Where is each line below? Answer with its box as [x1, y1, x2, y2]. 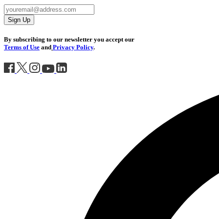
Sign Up [8, 16, 30, 23]
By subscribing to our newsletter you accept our [4, 35, 134, 43]
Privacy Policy [53, 43, 93, 51]
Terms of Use [4, 43, 40, 51]
